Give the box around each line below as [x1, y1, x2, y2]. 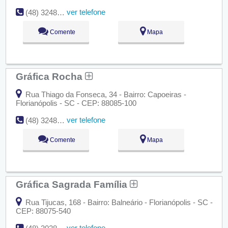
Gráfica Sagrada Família [15, 179, 130, 190]
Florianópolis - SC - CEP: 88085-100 [15, 99, 136, 108]
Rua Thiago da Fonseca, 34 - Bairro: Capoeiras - [23, 90, 186, 99]
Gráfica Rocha [15, 71, 85, 82]
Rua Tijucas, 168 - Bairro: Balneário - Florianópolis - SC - [23, 198, 213, 207]
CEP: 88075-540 [15, 207, 71, 216]
